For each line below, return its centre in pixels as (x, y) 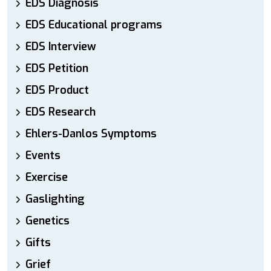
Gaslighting (55, 199)
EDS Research (60, 112)
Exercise (47, 177)
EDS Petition (57, 68)
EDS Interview (61, 47)
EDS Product (57, 90)
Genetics (47, 221)
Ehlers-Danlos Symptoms (91, 134)
